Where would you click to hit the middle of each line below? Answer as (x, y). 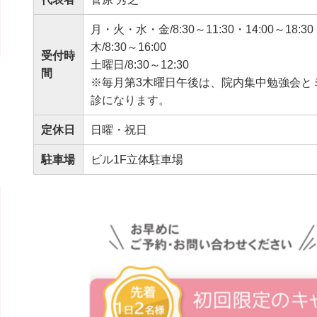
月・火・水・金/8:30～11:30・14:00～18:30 (202, 29)
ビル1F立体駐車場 (137, 159)
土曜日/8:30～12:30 (139, 64)
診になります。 (130, 100)
